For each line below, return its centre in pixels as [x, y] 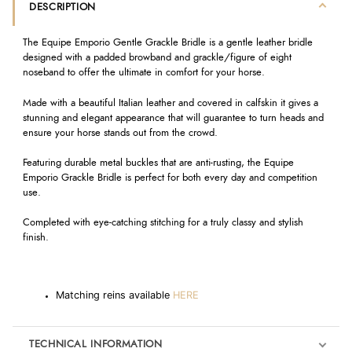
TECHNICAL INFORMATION [95, 344]
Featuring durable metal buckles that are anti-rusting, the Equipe [158, 163]
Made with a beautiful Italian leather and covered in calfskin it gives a [170, 103]
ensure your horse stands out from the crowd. [120, 133]
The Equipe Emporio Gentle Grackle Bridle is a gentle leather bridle [167, 43]
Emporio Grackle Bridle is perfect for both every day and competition [170, 178]
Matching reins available [114, 295]
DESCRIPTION [62, 7]
